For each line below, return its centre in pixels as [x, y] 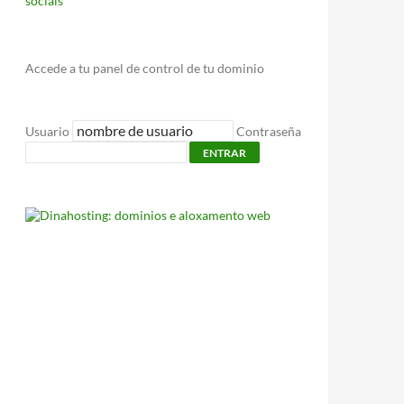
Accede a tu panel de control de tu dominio [145, 68]
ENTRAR [225, 153]
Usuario [47, 131]
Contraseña [269, 131]
